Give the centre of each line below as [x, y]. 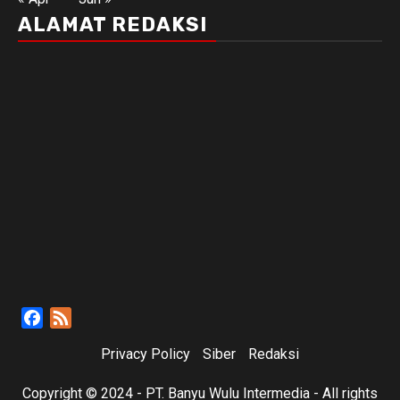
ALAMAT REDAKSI [112, 24]
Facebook [74, 317]
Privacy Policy [146, 354]
